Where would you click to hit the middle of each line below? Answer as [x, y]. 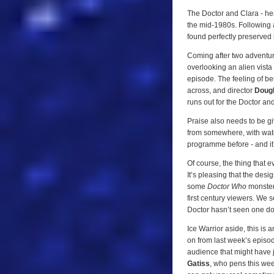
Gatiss [198, 264]
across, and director [221, 91]
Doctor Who [228, 187]
